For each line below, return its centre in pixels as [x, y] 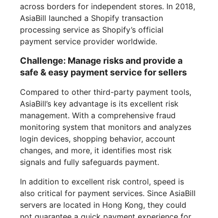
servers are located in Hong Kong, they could [103, 205]
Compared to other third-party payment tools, [106, 92]
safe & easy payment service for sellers [104, 73]
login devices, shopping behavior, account [98, 139]
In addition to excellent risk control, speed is [102, 182]
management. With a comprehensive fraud [98, 116]
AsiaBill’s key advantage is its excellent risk [100, 104]
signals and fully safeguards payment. [90, 162]
